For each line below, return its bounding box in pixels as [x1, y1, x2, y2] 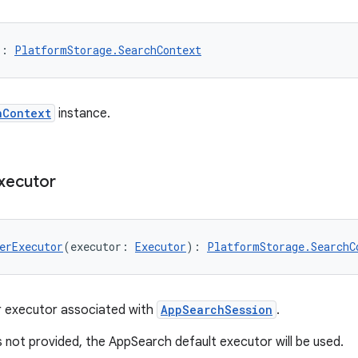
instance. [55, 105, 110, 121]
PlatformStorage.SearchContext [14, 42, 201, 58]
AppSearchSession [161, 302, 272, 317]
